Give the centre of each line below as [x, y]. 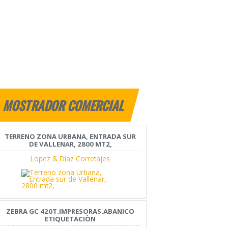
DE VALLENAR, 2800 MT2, [70, 144]
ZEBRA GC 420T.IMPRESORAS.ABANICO [70, 211]
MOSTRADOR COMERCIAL [64, 106]
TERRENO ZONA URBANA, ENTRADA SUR [70, 137]
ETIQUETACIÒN [70, 219]
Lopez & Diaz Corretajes [70, 159]
